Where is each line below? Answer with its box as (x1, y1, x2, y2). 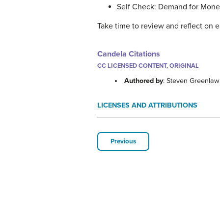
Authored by (124, 77, 164, 85)
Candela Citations (97, 49, 160, 59)
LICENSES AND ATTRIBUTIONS (97, 101, 197, 110)
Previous (110, 137, 136, 146)
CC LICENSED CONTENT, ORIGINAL (97, 62, 199, 70)
